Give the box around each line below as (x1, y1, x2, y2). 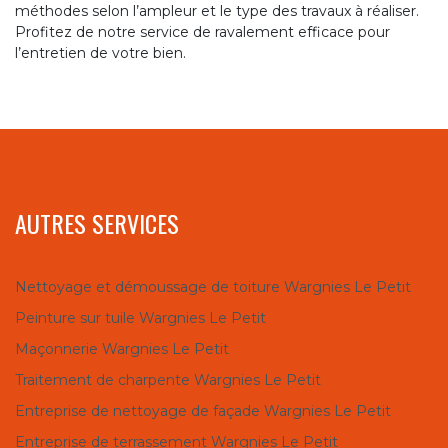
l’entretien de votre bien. (15, 43, 186, 62)
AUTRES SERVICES (15, 204, 179, 241)
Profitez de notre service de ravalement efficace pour (15, 22, 390, 41)
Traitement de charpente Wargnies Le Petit (15, 370, 321, 389)
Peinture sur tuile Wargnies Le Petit (15, 308, 266, 327)
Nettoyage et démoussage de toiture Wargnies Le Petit (15, 277, 411, 296)
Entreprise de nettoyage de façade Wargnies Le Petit (15, 401, 391, 420)
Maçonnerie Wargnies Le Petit (15, 339, 229, 358)
